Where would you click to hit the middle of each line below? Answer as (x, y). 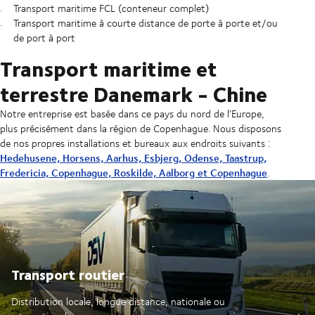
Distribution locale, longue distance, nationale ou (118, 302)
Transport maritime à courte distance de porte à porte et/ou (145, 23)
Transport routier (68, 274)
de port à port (44, 38)
